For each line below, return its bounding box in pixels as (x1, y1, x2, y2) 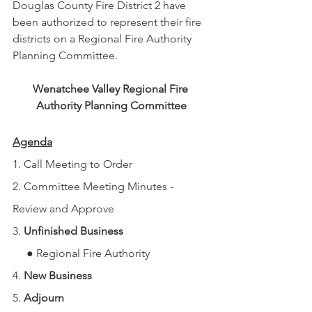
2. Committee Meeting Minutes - (13, 180, 176, 193)
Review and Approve (13, 202, 114, 215)
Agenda (13, 135, 52, 148)
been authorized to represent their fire (13, 15, 204, 29)
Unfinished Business (24, 224, 123, 237)
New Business (24, 269, 92, 282)
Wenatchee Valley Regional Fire (32, 82, 191, 95)
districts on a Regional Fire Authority (13, 32, 194, 45)
